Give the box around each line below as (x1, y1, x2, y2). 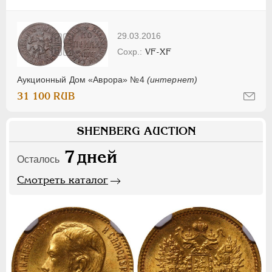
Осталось (17, 154, 59, 165)
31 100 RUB (17, 90, 75, 102)
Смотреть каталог (17, 173, 108, 186)
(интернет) (146, 74, 198, 84)
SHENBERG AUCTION (76, 124, 196, 137)
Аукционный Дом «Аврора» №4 (17, 74, 147, 84)
